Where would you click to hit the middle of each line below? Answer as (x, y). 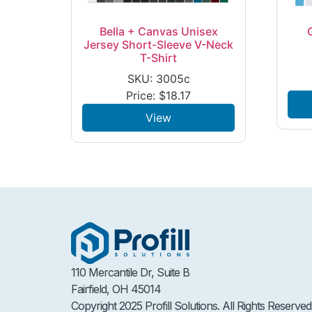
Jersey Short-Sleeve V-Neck (159, 44)
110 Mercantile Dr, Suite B (133, 273)
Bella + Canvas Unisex (158, 31)
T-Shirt (159, 57)
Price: (143, 95)
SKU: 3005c (158, 78)
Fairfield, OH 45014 (116, 289)
